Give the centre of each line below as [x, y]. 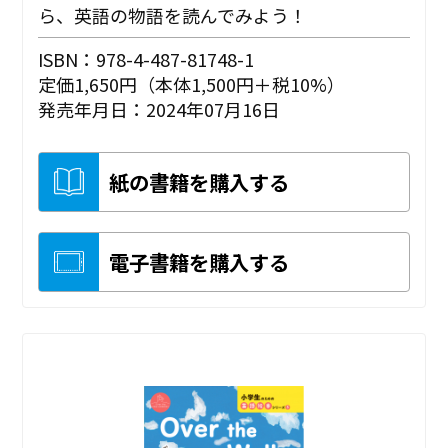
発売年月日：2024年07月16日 [159, 109]
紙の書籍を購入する [199, 182]
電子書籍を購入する [199, 262]
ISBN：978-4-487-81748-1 [146, 59]
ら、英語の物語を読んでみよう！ [173, 15]
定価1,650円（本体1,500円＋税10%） [192, 84]
